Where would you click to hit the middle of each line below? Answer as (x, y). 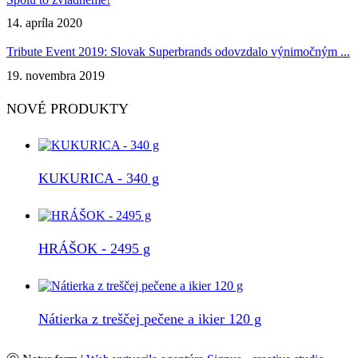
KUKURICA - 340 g (99, 178)
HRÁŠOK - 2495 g (94, 248)
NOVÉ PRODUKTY (68, 108)
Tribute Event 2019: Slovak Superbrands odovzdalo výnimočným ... (178, 52)
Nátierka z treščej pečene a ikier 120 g (150, 319)
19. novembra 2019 (56, 75)
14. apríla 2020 (44, 23)
